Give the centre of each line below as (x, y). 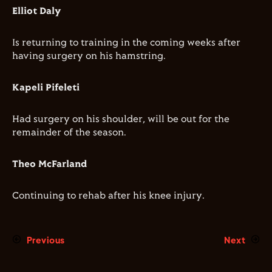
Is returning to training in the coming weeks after (126, 43)
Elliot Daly (36, 12)
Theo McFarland (49, 165)
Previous (46, 240)
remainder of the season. (69, 133)
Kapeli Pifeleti (46, 88)
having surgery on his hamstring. (89, 56)
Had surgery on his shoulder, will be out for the (121, 120)
